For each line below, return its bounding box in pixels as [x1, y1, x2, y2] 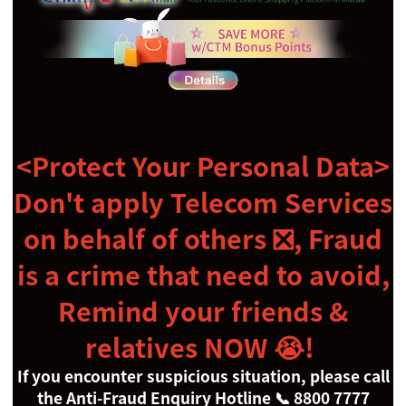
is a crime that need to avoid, [16, 256, 390, 295]
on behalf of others [24, 219, 273, 258]
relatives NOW [85, 328, 274, 367]
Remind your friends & [58, 292, 348, 331]
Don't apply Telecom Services [14, 183, 392, 222]
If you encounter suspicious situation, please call [16, 364, 390, 389]
